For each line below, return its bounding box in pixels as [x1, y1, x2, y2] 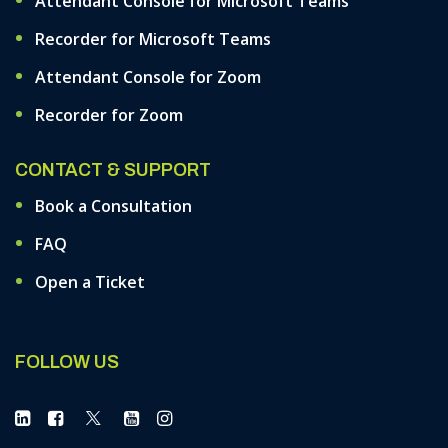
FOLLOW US [15, 352, 119, 372]
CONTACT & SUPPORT [15, 160, 211, 180]
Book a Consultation [35, 195, 192, 217]
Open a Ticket [35, 271, 145, 293]
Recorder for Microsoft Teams [35, 28, 271, 50]
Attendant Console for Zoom [35, 66, 261, 88]
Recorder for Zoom [35, 104, 183, 126]
